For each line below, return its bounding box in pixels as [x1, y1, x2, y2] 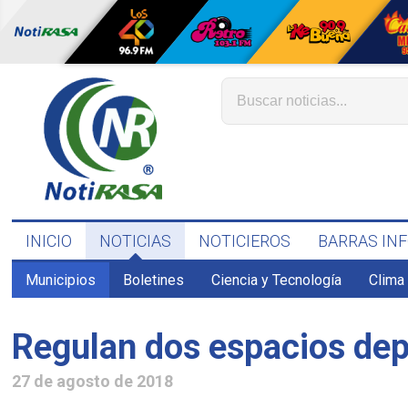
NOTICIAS [99, 231, 172, 250]
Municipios [25, 271, 97, 289]
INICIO [25, 231, 73, 250]
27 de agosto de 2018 [12, 371, 174, 391]
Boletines [123, 271, 185, 289]
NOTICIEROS [199, 231, 291, 250]
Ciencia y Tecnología [211, 271, 342, 289]
